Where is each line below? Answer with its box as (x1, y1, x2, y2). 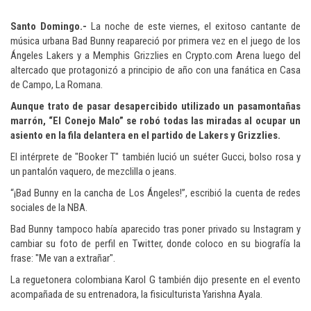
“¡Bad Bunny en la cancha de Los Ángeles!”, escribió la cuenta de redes (10, 187, 301, 200)
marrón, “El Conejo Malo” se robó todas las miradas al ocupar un (10, 115, 301, 128)
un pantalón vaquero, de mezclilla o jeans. (10, 165, 176, 178)
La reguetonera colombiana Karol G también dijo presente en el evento (10, 274, 301, 287)
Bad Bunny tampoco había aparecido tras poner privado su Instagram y (10, 223, 301, 236)
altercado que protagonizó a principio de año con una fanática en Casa (10, 64, 301, 77)
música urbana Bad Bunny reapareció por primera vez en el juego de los (10, 35, 301, 48)
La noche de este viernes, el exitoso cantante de (86, 20, 301, 33)
